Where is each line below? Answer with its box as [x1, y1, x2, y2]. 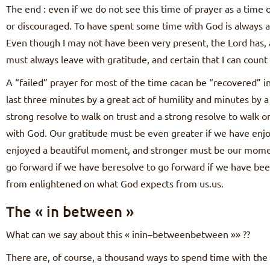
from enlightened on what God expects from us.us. [6, 177, 224, 190]
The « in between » [6, 202, 134, 221]
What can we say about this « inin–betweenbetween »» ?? [6, 228, 250, 240]
